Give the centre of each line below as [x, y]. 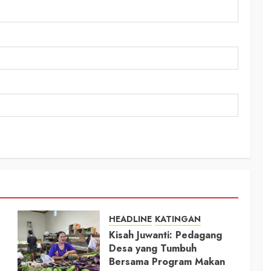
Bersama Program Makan [167, 261]
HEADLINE [130, 219]
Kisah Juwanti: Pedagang [165, 235]
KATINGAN [178, 219]
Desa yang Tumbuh [152, 248]
